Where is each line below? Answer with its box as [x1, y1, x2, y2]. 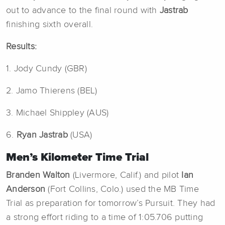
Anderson [6, 184, 45, 194]
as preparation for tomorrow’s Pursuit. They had [25, 198, 215, 208]
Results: [6, 42, 37, 51]
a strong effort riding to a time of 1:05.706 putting [6, 212, 203, 222]
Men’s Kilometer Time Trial [6, 151, 149, 163]
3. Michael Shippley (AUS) [6, 108, 109, 118]
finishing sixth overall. [6, 20, 96, 29]
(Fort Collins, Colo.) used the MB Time [45, 184, 199, 194]
